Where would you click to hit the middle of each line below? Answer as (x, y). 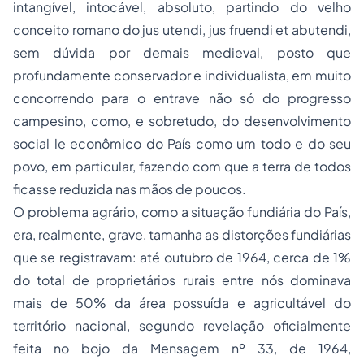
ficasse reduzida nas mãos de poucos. (130, 189)
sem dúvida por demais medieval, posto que (182, 52)
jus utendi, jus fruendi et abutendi (245, 30)
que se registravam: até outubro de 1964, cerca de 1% (182, 257)
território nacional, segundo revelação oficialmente (182, 325)
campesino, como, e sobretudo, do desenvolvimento (182, 121)
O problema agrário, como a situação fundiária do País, (182, 212)
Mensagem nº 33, (220, 348)
